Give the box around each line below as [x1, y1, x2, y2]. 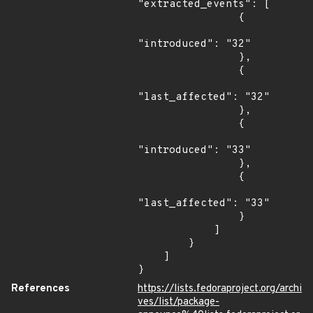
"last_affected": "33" [138, 197, 270, 210]
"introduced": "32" [138, 38, 251, 51]
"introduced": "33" [138, 144, 251, 157]
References [11, 282, 70, 296]
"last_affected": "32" [138, 91, 270, 104]
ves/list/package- [138, 296, 219, 309]
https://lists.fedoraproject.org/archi [138, 282, 302, 296]
